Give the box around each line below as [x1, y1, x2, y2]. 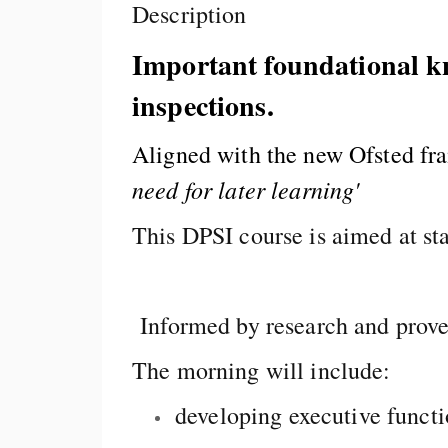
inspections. [132, 85, 283, 126]
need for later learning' [132, 173, 360, 205]
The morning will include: [132, 354, 391, 386]
